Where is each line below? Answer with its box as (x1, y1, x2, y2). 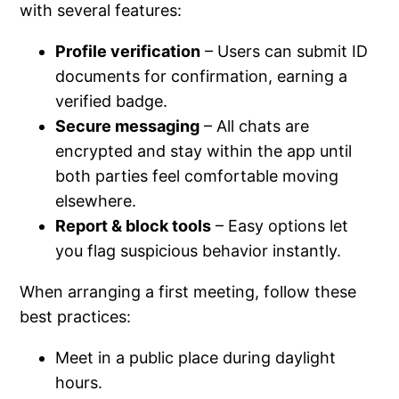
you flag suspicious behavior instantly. (55, 241, 342, 261)
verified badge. (55, 92, 168, 111)
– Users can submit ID (200, 42, 369, 61)
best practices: (20, 307, 132, 327)
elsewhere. (55, 191, 137, 211)
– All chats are (199, 117, 310, 136)
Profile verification (55, 42, 201, 61)
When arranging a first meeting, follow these (20, 282, 357, 302)
